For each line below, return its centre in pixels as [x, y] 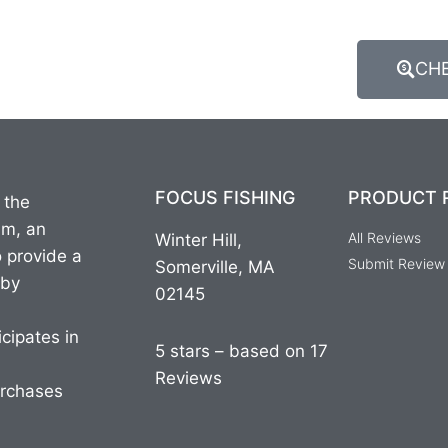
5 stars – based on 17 [241, 350]
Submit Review [397, 263]
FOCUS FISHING [224, 197]
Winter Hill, [198, 239]
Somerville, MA [214, 266]
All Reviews [385, 237]
